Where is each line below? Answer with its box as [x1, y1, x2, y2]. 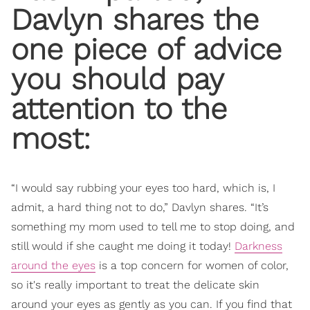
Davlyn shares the [11, 2, 259, 37]
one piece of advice [11, 32, 282, 67]
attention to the [11, 91, 227, 127]
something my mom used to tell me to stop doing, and [11, 220, 295, 234]
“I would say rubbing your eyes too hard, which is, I [11, 181, 275, 195]
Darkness [235, 239, 282, 253]
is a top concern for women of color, [95, 259, 289, 273]
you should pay [11, 62, 224, 97]
